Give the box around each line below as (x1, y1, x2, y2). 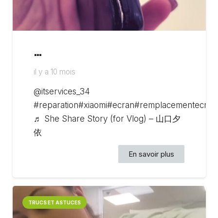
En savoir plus (128, 149, 174, 159)
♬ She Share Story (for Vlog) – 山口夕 (34, 114, 181, 124)
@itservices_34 (34, 87, 91, 97)
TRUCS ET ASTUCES (28, 199, 81, 205)
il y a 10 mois (34, 67, 76, 77)
